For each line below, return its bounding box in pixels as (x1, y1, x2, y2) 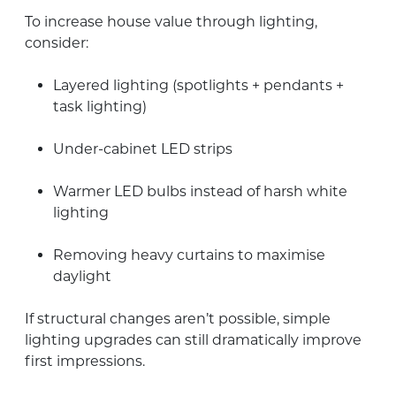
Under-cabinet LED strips (53, 140, 232, 157)
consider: (25, 34, 88, 51)
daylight (53, 267, 111, 285)
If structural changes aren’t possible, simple (25, 309, 331, 327)
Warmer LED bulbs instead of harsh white (53, 182, 347, 200)
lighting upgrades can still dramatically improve (25, 331, 362, 348)
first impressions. (25, 352, 145, 369)
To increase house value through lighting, (25, 12, 317, 30)
